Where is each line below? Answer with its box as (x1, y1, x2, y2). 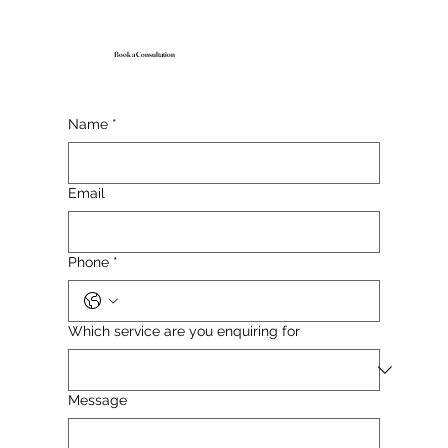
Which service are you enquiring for (68, 323, 300, 340)
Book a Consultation (113, 50, 175, 60)
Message (68, 392, 127, 409)
